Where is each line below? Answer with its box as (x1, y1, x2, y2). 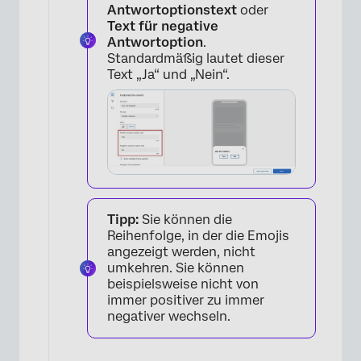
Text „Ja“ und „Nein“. (107, 66, 230, 82)
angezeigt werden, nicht (107, 244, 255, 260)
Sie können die (139, 212, 232, 228)
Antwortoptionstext (107, 2, 237, 18)
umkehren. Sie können (107, 260, 244, 276)
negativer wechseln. (107, 309, 230, 325)
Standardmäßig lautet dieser (107, 50, 284, 66)
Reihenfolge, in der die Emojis (107, 228, 289, 244)
